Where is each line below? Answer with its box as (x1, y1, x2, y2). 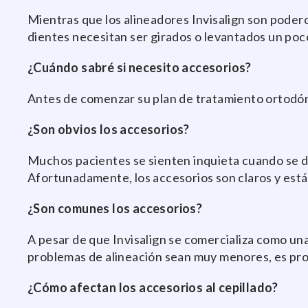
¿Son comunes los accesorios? (27, 201, 203, 217)
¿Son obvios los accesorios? (27, 122, 190, 137)
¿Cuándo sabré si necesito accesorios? (27, 60, 252, 76)
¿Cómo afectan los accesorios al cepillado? (27, 280, 278, 296)
